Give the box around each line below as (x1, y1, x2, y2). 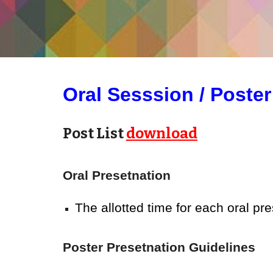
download (126, 125, 197, 142)
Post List (62, 125, 126, 142)
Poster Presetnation (62, 240, 189, 255)
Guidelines (188, 240, 255, 255)
